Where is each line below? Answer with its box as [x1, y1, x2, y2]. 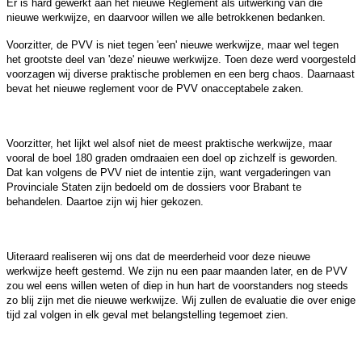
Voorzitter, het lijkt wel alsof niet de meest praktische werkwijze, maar [6, 137, 332, 150]
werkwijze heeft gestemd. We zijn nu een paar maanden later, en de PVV [6, 265, 347, 278]
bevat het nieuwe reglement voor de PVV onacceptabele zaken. [6, 82, 304, 95]
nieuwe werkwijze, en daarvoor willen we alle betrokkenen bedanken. [6, 11, 326, 24]
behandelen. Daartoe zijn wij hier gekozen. [6, 196, 204, 208]
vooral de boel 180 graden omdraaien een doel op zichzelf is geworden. [6, 152, 338, 165]
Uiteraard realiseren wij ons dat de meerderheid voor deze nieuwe [6, 250, 310, 263]
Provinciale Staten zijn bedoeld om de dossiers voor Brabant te [6, 181, 301, 194]
